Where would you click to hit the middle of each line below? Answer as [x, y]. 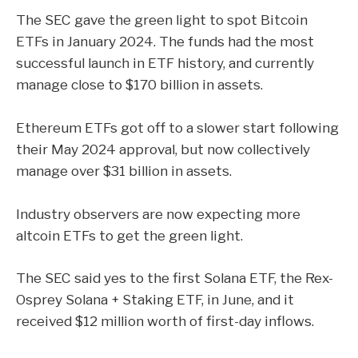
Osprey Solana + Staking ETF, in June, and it [155, 300]
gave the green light [140, 20]
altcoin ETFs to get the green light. [129, 235]
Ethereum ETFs [67, 128]
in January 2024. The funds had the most [181, 42]
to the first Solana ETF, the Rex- [230, 278]
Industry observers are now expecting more [158, 213]
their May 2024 [68, 149]
